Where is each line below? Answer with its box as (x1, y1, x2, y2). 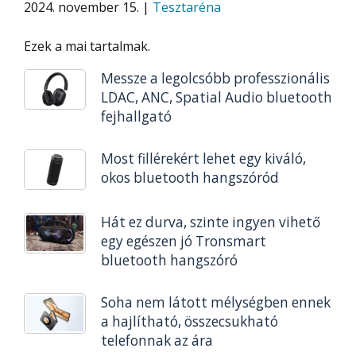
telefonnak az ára (100, 331, 213, 350)
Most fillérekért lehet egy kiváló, (100, 149, 306, 168)
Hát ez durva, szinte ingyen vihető (100, 212, 320, 231)
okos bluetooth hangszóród (100, 168, 279, 187)
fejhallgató (100, 107, 172, 126)
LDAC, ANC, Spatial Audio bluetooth (100, 88, 332, 106)
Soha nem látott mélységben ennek (100, 292, 331, 311)
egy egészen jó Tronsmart (100, 231, 266, 250)
